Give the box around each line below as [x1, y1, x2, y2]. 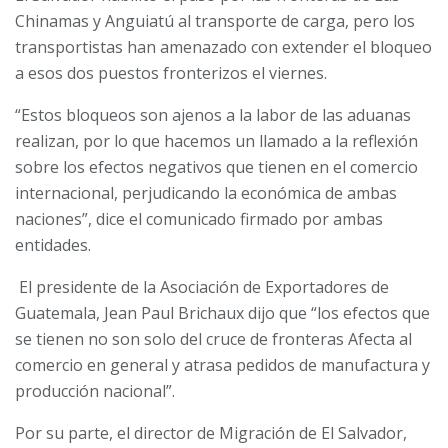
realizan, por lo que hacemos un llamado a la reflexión [15, 130, 418, 153]
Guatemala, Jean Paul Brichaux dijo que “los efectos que [15, 302, 430, 325]
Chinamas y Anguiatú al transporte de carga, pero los [15, 10, 415, 33]
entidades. [15, 234, 91, 257]
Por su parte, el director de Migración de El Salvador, [15, 422, 407, 445]
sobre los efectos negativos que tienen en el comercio [15, 156, 418, 179]
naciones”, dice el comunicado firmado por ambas [15, 208, 383, 231]
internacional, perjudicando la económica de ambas [15, 182, 397, 205]
